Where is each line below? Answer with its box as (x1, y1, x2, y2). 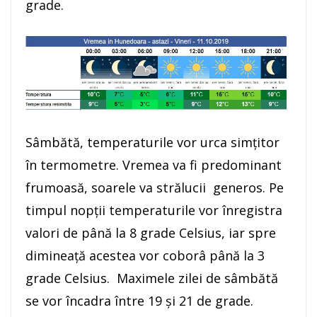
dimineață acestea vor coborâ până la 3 (25, 247, 265, 265)
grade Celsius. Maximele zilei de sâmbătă (25, 270, 278, 287)
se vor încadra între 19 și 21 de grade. (25, 292, 253, 310)
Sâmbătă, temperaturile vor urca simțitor (25, 134, 279, 151)
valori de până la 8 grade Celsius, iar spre (25, 224, 276, 242)
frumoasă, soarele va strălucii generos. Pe (25, 179, 284, 197)
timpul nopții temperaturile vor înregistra (25, 202, 282, 219)
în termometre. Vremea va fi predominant (25, 156, 282, 174)
